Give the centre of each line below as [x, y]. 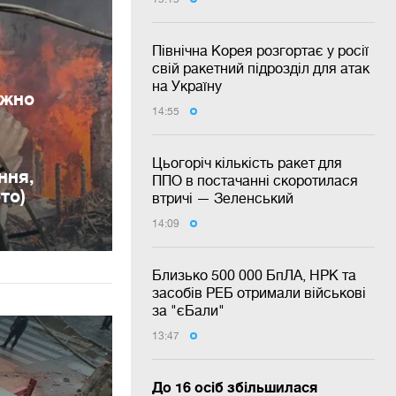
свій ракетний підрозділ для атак [261, 68]
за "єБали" [188, 310]
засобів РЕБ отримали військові [259, 293]
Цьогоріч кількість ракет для [247, 163]
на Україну [187, 86]
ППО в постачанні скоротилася [255, 180]
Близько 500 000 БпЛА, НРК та [254, 275]
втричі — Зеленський [223, 198]
